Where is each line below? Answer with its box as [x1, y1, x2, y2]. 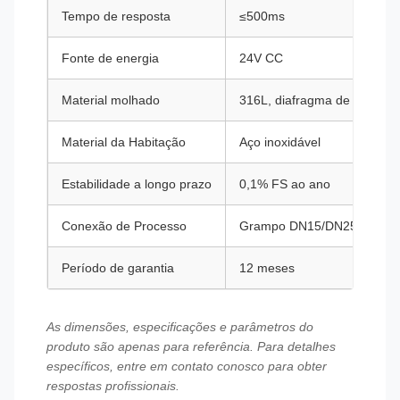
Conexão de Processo [62, 219, 187, 233]
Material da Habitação [62, 135, 186, 149]
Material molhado [62, 93, 160, 107]
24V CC [239, 51, 283, 65]
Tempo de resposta [62, 9, 171, 23]
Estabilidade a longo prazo [62, 177, 212, 191]
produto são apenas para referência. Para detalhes [46, 339, 336, 354]
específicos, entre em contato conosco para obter [46, 359, 327, 373]
